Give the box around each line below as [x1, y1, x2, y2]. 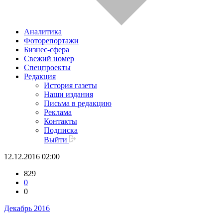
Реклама [44, 108, 72, 116]
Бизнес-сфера [24, 45, 69, 54]
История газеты [44, 81, 97, 90]
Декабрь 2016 [4, 204, 50, 213]
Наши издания [44, 90, 93, 99]
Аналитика [24, 27, 62, 36]
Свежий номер [24, 54, 74, 63]
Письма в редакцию [44, 99, 111, 108]
